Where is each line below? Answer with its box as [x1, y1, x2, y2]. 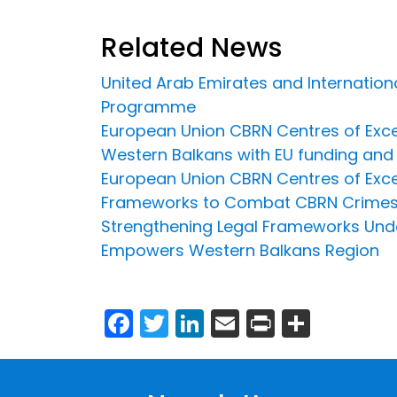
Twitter [168, 300, 261, 341]
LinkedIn [204, 300, 314, 341]
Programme [101, 95, 196, 118]
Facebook [133, 300, 268, 341]
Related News [101, 28, 282, 66]
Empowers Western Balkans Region [101, 238, 379, 261]
